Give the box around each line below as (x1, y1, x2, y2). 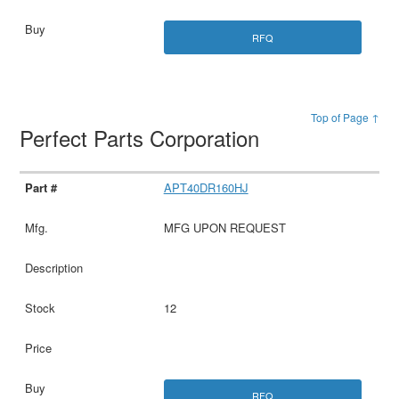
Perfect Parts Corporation (20, 121, 266, 153)
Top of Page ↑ (310, 109, 379, 125)
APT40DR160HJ (163, 178, 248, 196)
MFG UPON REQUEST (163, 218, 286, 236)
